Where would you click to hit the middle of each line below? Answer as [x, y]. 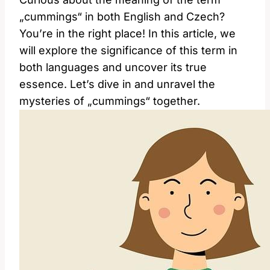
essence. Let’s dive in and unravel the [117, 84]
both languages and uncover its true [113, 67]
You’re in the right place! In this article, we [127, 33]
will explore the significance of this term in [128, 50]
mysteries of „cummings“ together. [110, 101]
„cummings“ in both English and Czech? [122, 16]
